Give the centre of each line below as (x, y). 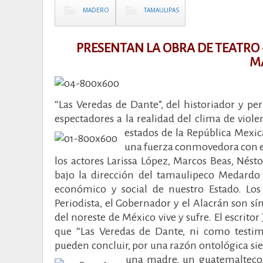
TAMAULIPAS (161, 10)
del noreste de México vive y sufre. (134, 217)
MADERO (96, 10)
